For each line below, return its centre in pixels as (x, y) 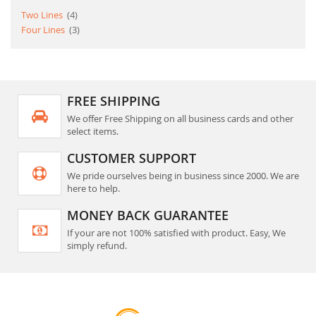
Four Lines (44, 30)
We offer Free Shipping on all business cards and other (180, 119)
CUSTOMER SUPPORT (132, 158)
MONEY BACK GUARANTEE (148, 215)
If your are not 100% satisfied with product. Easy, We (176, 233)
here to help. (93, 189)
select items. (93, 132)
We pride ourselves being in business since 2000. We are (183, 176)
